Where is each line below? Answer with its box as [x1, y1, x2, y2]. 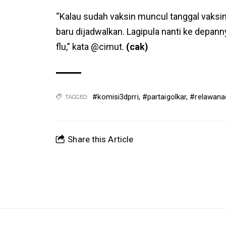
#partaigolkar [142, 92, 187, 101]
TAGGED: [65, 93, 88, 100]
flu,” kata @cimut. [56, 41, 127, 52]
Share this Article [68, 134, 134, 144]
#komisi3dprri [92, 92, 139, 101]
